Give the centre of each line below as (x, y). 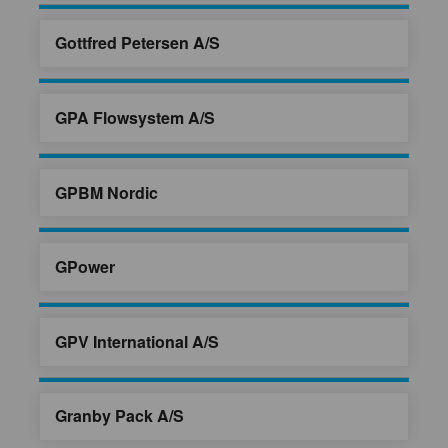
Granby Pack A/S (119, 416)
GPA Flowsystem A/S (135, 117)
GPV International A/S (137, 341)
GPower (85, 267)
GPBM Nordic (106, 192)
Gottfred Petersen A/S (137, 43)
